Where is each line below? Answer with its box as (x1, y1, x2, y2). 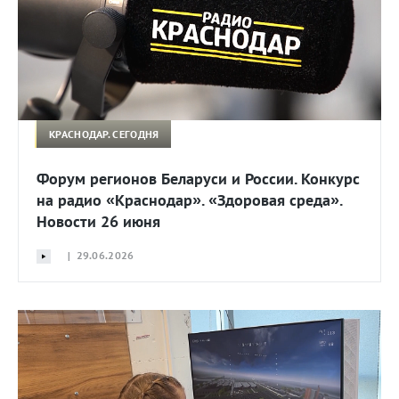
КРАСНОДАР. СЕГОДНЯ (49, 126, 159, 141)
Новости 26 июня (37, 211, 160, 232)
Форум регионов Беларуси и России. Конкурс (37, 168, 360, 190)
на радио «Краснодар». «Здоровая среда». (37, 190, 342, 211)
